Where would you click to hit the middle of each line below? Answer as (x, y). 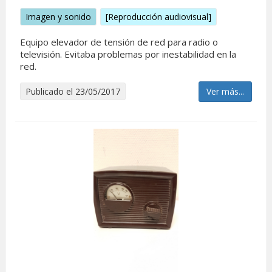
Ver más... (225, 91)
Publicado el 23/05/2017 (73, 91)
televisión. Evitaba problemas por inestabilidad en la (128, 54)
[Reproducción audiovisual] (158, 17)
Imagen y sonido (58, 17)
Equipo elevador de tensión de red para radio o (119, 42)
